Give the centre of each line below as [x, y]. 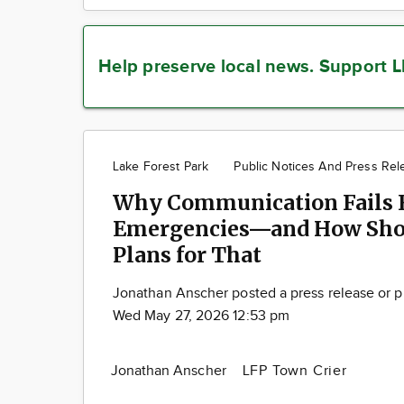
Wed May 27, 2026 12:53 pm [202, 316]
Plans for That [187, 255]
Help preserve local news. [209, 66]
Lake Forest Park [161, 167]
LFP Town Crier [294, 371]
